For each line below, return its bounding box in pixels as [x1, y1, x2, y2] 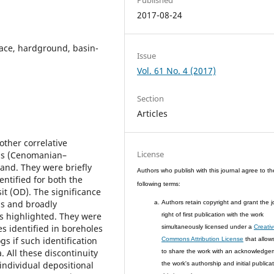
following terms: [137, 180, 181, 188]
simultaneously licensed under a [161, 223, 253, 231]
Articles [137, 108, 168, 120]
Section [137, 93, 165, 105]
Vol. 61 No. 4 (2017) [137, 65, 217, 76]
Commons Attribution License [161, 235, 244, 243]
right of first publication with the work [161, 211, 264, 218]
